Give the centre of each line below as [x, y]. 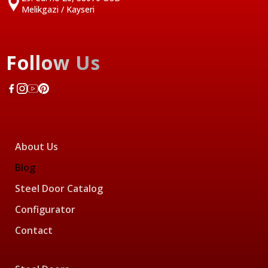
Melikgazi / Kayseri [58, 10]
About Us [36, 147]
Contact [34, 231]
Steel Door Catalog [59, 189]
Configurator [45, 210]
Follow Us [53, 63]
